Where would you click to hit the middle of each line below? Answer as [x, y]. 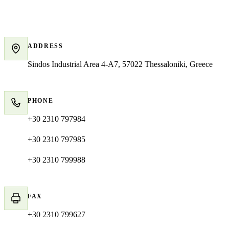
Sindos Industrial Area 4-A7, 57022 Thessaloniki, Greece [120, 64]
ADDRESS [45, 46]
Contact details [40, 15]
